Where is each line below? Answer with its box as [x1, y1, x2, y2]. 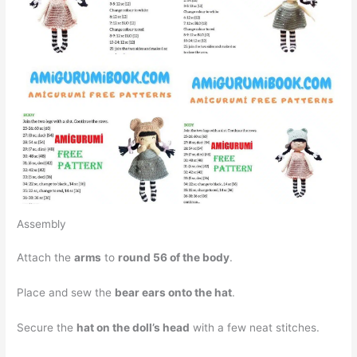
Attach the [17, 250, 75, 264]
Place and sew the [17, 285, 116, 299]
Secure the [17, 320, 77, 334]
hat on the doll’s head [76, 320, 190, 334]
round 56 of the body [118, 250, 230, 264]
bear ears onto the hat [115, 285, 233, 299]
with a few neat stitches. [190, 320, 320, 334]
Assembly [17, 217, 67, 230]
